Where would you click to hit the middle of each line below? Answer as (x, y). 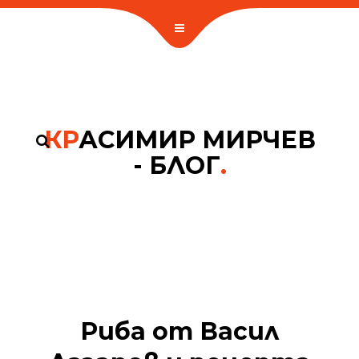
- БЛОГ (176, 165)
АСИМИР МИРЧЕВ (197, 140)
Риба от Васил (179, 331)
